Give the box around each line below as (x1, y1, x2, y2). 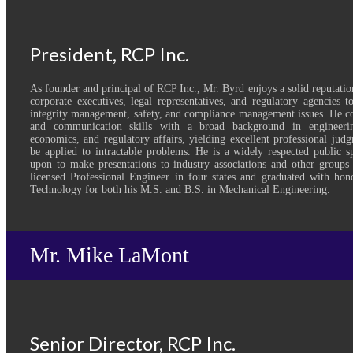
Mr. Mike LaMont (30, 242, 189, 267)
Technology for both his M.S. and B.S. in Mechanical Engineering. (30, 183, 330, 195)
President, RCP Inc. (30, 42, 189, 65)
